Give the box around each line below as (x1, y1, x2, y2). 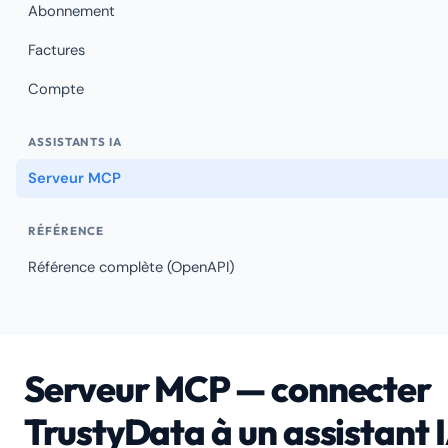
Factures (28, 40, 85, 60)
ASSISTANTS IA (28, 134, 122, 149)
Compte (28, 79, 84, 99)
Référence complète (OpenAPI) (28, 257, 234, 277)
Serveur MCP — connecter (24, 366, 432, 411)
